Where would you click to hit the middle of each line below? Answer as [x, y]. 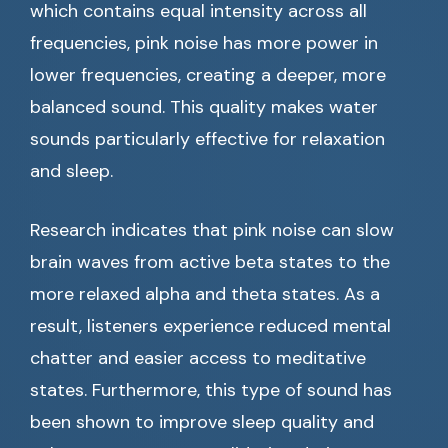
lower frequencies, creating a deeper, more [208, 75]
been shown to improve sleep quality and [202, 422]
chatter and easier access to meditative [198, 358]
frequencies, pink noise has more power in [204, 43]
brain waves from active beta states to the [210, 262]
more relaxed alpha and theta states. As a [205, 294]
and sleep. [71, 171]
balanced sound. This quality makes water [204, 107]
